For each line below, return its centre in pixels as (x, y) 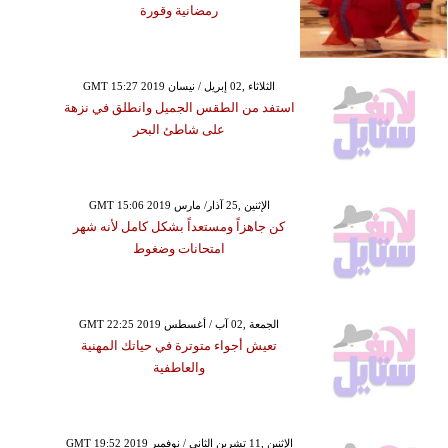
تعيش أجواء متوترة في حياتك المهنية (179, 346)
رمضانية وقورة (179, 11)
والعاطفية (179, 368)
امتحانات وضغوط (179, 249)
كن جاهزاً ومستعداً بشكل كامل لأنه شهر (179, 227)
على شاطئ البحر (179, 130)
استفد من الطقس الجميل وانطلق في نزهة (179, 108)
